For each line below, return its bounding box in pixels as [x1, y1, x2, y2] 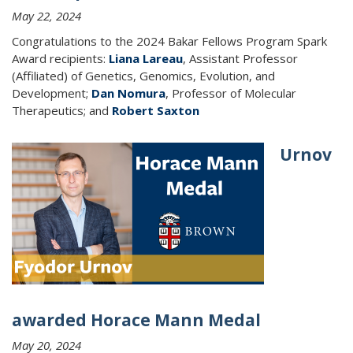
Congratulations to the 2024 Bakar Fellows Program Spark [12, 33, 327, 49]
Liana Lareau [109, 50, 183, 66]
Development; [12, 85, 91, 101]
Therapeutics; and [12, 102, 109, 118]
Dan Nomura [91, 85, 165, 101]
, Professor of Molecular [165, 85, 296, 101]
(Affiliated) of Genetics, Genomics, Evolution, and [12, 68, 275, 84]
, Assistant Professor [183, 50, 298, 66]
